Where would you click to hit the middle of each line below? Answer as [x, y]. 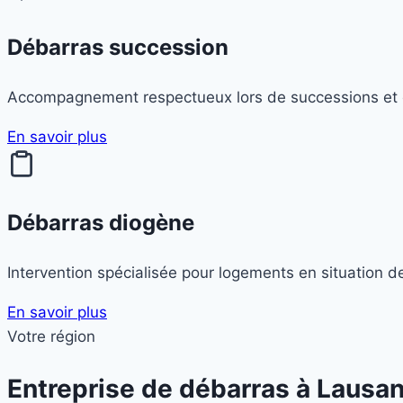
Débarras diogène [101, 222]
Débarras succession [118, 47]
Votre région [51, 336]
